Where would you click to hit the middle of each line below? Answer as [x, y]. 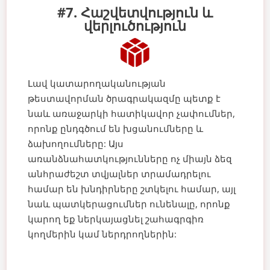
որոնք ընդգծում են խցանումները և [116, 128]
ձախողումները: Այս [76, 143]
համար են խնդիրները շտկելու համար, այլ [132, 188]
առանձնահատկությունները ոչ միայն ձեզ [130, 158]
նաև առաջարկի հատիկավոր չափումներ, [132, 113]
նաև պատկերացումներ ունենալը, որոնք [129, 203]
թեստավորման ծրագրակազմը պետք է [124, 98]
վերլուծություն [135, 25]
